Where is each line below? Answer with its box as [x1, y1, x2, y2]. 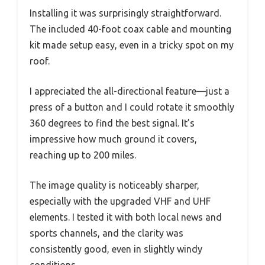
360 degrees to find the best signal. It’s [30, 117, 195, 128]
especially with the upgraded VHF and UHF [30, 195, 211, 206]
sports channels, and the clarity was [30, 227, 183, 238]
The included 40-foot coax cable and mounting [30, 23, 231, 34]
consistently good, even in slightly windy [30, 243, 202, 254]
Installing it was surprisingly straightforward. [30, 7, 221, 18]
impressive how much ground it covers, [30, 133, 197, 144]
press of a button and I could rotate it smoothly [30, 101, 234, 112]
